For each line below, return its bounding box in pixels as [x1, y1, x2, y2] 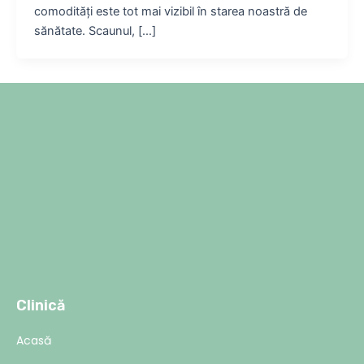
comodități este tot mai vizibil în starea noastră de [33, 4, 307, 19]
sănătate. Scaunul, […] [33, 24, 156, 39]
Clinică [16, 296, 65, 314]
